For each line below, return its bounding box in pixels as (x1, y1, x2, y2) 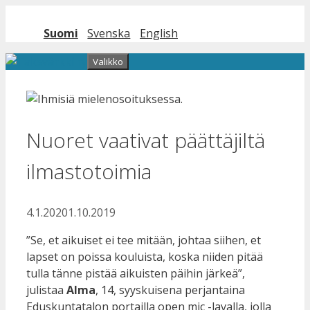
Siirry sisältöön (6, 6, 83, 21)
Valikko (93, 55, 123, 69)
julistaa (26, 282, 66, 298)
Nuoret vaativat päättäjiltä (26, 126, 265, 155)
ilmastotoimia (26, 157, 152, 186)
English (139, 25, 178, 41)
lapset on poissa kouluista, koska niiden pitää (26, 248, 263, 264)
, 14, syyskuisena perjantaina (95, 282, 245, 298)
